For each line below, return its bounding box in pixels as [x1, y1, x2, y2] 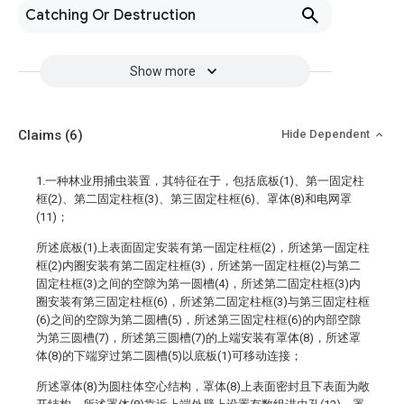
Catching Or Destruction [25, 6, 196, 24]
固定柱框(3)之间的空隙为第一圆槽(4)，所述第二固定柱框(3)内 [36, 277, 361, 290]
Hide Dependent [281, 127, 372, 141]
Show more [129, 64, 196, 78]
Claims [18, 127, 65, 143]
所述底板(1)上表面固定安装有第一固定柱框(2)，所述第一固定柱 [36, 241, 370, 254]
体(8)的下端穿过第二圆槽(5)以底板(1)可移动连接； [36, 349, 302, 363]
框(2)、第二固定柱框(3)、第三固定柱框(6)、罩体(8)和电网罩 [36, 192, 352, 206]
